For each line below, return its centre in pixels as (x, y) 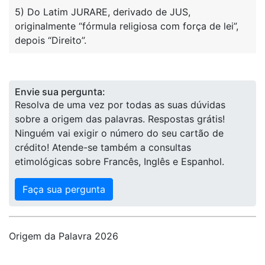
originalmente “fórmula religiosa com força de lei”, (127, 26)
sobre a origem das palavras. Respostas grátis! (120, 119)
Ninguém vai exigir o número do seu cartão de (119, 133)
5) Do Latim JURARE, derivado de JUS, (103, 12)
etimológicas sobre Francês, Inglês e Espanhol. (119, 161)
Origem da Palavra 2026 (64, 236)
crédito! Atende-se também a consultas (103, 147)
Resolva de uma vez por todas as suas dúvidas (120, 105)
